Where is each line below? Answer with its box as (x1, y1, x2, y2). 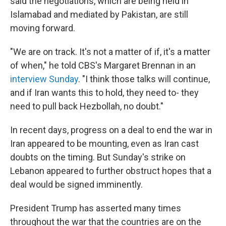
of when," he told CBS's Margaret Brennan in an (10, 60, 196, 71)
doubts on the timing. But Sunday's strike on (10, 152, 186, 163)
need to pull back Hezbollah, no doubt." (10, 101, 163, 112)
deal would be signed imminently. (10, 179, 143, 190)
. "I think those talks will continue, (78, 74, 210, 85)
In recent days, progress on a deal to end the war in (10, 125, 212, 136)
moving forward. (10, 23, 75, 34)
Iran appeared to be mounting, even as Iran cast (10, 138, 199, 149)
